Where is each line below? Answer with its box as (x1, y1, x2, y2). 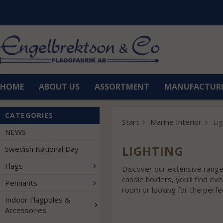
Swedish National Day (5, 144, 79, 154)
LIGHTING (122, 143, 184, 159)
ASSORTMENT (95, 81, 149, 92)
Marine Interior (150, 117, 202, 127)
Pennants (5, 178, 37, 188)
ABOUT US (39, 81, 80, 92)
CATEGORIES (5, 111, 53, 120)
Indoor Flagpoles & (5, 195, 70, 205)
